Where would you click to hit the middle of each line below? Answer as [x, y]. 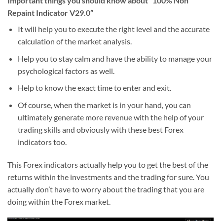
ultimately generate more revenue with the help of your [110, 117]
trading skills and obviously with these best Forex [100, 129]
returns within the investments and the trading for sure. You [108, 177]
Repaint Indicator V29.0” [50, 13]
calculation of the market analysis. [74, 41]
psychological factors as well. [66, 71]
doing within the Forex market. [59, 201]
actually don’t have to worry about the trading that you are [106, 189]
